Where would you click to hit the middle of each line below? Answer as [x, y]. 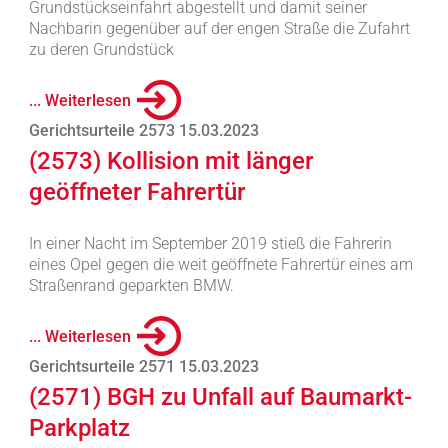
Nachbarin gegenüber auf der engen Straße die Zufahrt [219, 28]
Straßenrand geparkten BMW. [131, 285]
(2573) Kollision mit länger [170, 161]
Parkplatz [79, 428]
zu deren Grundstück [101, 49]
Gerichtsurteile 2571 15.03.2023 [143, 366]
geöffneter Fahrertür [136, 192]
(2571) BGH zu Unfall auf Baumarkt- [220, 397]
